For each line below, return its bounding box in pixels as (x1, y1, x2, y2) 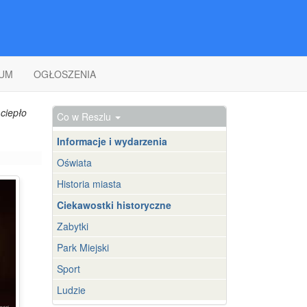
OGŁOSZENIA (34, 67, 96, 81)
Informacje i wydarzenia (57, 134, 167, 148)
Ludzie (57, 283, 86, 297)
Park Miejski (57, 241, 109, 254)
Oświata (57, 156, 92, 169)
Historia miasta (57, 177, 121, 191)
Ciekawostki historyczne (57, 198, 171, 212)
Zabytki (57, 219, 88, 233)
